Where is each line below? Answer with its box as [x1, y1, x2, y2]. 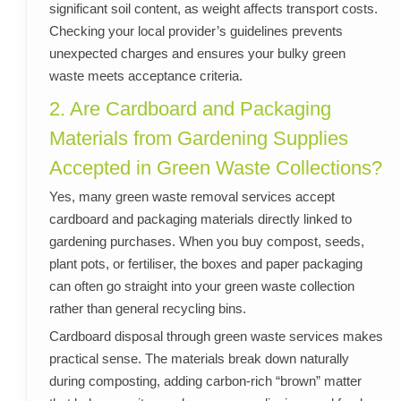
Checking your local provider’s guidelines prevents [48, 23, 343, 39]
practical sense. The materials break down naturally [48, 351, 349, 367]
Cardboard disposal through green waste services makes [48, 328, 383, 345]
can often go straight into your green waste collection [48, 278, 354, 294]
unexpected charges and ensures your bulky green [48, 46, 346, 62]
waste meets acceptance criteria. [48, 68, 243, 84]
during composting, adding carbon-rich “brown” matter [48, 373, 362, 389]
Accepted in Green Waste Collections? [48, 157, 382, 180]
